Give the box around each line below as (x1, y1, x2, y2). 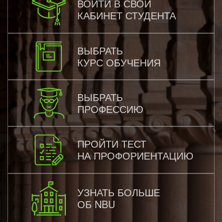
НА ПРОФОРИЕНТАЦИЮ (77, 148, 193, 163)
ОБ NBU (77, 197, 115, 212)
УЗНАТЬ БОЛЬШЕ (77, 185, 160, 200)
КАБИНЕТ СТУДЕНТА (77, 7, 176, 22)
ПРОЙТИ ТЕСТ (77, 136, 146, 151)
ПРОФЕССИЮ (77, 101, 143, 116)
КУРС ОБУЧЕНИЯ (77, 55, 161, 69)
